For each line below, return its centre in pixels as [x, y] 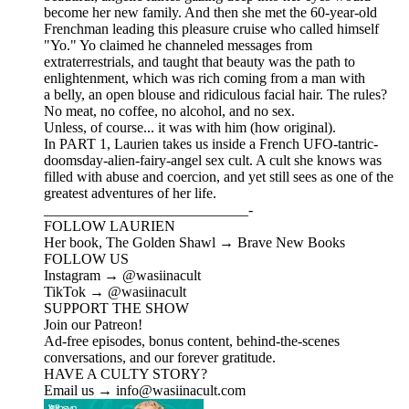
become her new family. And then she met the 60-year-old [210, 13]
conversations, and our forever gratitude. [160, 358]
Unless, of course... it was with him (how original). [190, 128]
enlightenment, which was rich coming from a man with [204, 79]
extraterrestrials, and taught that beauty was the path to [199, 62]
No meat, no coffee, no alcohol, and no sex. [169, 111]
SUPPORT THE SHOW [116, 309]
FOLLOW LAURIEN [110, 226]
